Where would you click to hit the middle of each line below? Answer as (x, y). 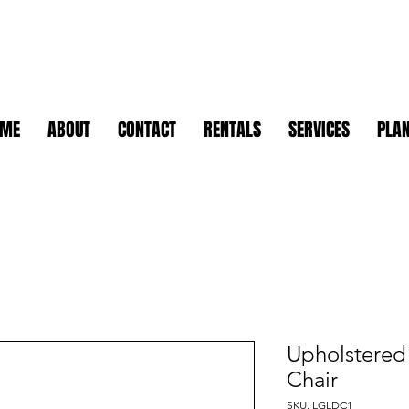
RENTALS (232, 130)
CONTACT (147, 130)
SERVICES (319, 130)
